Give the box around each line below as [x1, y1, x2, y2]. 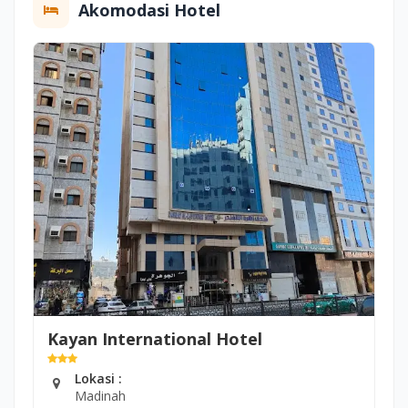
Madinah [75, 387, 126, 405]
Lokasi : [75, 370, 122, 388]
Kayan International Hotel [47, 328, 262, 351]
